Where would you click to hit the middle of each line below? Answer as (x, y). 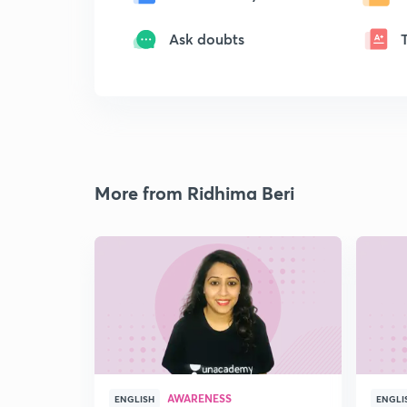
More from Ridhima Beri (194, 193)
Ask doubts (207, 39)
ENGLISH (134, 399)
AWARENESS (199, 398)
